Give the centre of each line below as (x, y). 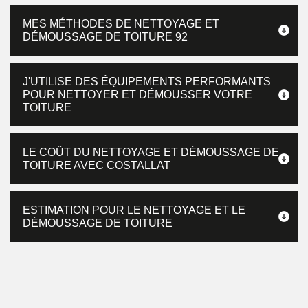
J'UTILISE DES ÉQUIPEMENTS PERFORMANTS (147, 81)
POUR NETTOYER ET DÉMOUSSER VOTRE (137, 95)
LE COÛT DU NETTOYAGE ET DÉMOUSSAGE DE (151, 152)
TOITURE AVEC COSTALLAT (97, 165)
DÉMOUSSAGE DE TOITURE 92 (105, 37)
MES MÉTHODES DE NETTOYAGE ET (121, 24)
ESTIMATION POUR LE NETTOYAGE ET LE (134, 210)
